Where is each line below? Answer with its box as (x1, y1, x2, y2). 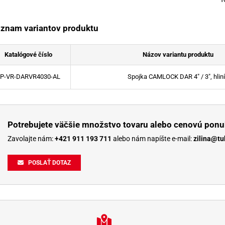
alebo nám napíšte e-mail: (111, 134, 194, 143)
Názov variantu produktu (142, 51, 213, 58)
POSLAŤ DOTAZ (28, 159, 71, 166)
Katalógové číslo (4, 51, 52, 58)
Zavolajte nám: (8, 134, 55, 143)
